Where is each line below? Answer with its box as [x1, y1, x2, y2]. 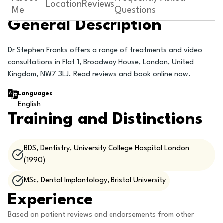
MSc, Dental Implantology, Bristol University [24, 177, 166, 184]
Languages [18, 91, 52, 97]
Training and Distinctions [8, 111, 203, 128]
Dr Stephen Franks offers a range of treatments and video [8, 47, 202, 54]
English [18, 101, 41, 108]
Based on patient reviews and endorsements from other [8, 211, 194, 219]
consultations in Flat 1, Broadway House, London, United [8, 59, 194, 66]
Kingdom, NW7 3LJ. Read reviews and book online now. [8, 71, 191, 78]
